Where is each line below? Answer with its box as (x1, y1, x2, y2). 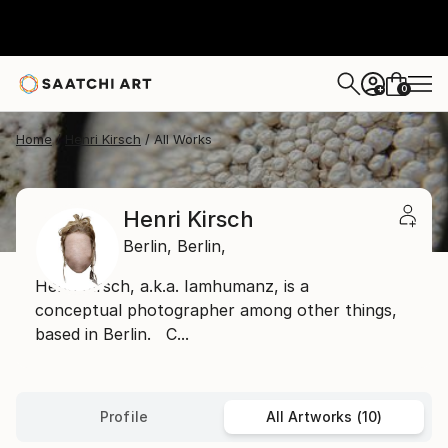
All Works (154, 131, 212, 147)
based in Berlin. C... (35, 324, 189, 344)
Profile (99, 408, 149, 425)
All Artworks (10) (265, 408, 383, 425)
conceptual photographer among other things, (35, 300, 397, 320)
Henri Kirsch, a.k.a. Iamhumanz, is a (35, 276, 309, 296)
